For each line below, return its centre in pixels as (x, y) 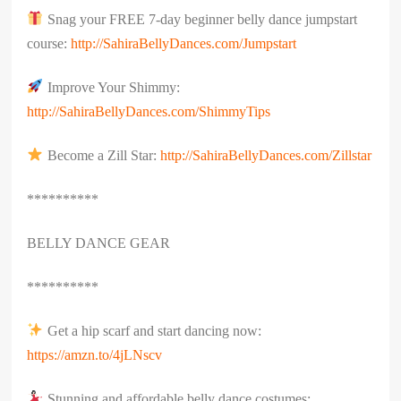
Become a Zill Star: (102, 155)
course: (49, 43)
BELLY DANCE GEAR (99, 243)
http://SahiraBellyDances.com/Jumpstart (184, 43)
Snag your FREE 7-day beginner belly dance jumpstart (200, 19)
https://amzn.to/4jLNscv (95, 354)
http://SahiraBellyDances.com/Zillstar (265, 155)
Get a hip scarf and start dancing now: (152, 330)
